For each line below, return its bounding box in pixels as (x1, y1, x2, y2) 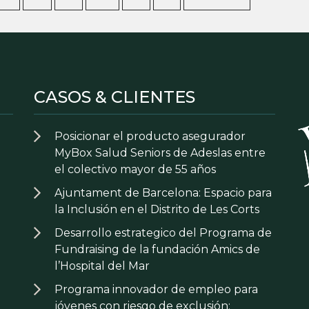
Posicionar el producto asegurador (54, 130, 246, 143)
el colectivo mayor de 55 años (54, 163, 216, 176)
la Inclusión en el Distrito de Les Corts (54, 203, 259, 216)
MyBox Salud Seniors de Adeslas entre (54, 146, 266, 159)
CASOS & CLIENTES (34, 87, 195, 107)
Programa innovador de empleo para (54, 283, 258, 296)
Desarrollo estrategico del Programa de (54, 226, 272, 239)
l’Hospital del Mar (54, 259, 150, 272)
